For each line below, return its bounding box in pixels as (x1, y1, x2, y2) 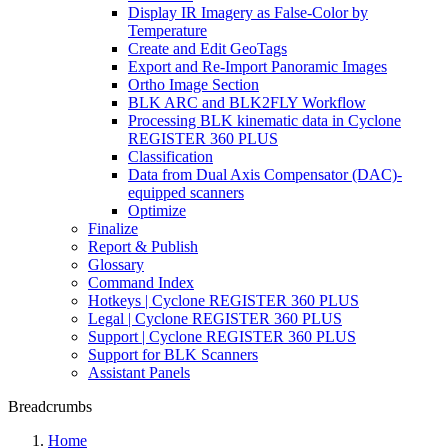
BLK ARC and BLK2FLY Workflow (128, 94, 366, 111)
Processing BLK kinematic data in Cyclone (128, 112, 401, 129)
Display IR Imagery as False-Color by (128, 4, 368, 21)
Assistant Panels (88, 364, 190, 381)
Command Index (88, 274, 194, 291)
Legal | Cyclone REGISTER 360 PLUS (88, 310, 342, 327)
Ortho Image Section (128, 76, 259, 93)
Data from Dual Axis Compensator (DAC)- (128, 166, 402, 183)
